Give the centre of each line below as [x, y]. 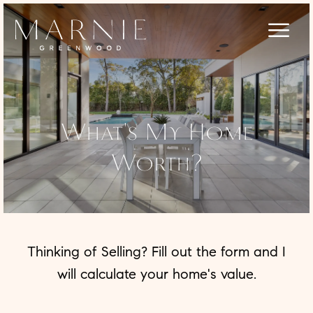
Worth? [156, 166]
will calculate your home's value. [156, 274]
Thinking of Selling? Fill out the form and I [156, 252]
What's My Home [156, 135]
